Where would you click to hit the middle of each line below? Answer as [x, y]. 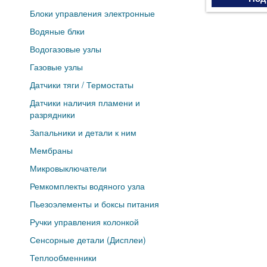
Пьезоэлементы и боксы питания [94, 204]
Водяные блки [57, 31]
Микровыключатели [68, 168]
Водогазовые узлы [66, 49]
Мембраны [51, 150]
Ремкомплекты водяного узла [87, 186]
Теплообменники [63, 258]
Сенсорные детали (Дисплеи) [88, 240]
